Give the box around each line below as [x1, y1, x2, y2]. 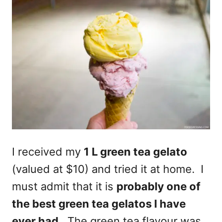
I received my [12, 145, 84, 158]
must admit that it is [12, 179, 116, 193]
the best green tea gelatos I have [12, 197, 186, 210]
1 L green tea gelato [84, 145, 187, 158]
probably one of [116, 179, 200, 193]
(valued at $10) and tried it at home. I [12, 162, 204, 175]
